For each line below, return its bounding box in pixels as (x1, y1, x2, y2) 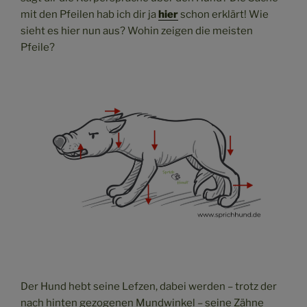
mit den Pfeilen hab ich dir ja (21, 8, 158, 21)
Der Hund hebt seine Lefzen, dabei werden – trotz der (21, 280, 277, 293)
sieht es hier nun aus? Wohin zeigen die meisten (21, 25, 253, 38)
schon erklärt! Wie (178, 8, 269, 21)
